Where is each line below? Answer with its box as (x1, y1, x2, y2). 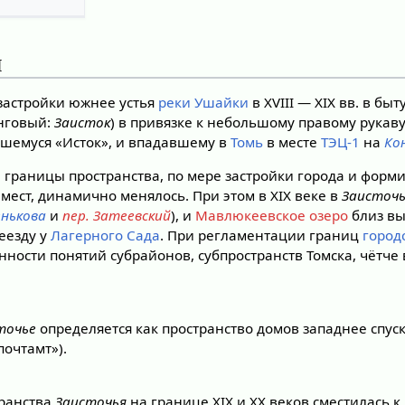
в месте (263, 132, 322, 151)
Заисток (54, 112, 111, 131)
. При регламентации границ (160, 225, 363, 244)
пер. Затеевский (62, 205, 172, 224)
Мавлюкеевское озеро (195, 205, 349, 224)
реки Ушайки (158, 92, 250, 111)
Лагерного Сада (51, 225, 161, 244)
